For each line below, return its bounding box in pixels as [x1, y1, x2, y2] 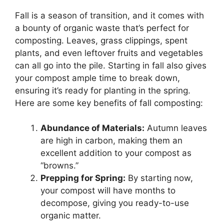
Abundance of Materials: [40, 123, 144, 133]
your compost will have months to [40, 185, 175, 196]
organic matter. [40, 210, 101, 221]
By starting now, [125, 173, 193, 183]
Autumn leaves [144, 123, 207, 133]
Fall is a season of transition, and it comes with [15, 10, 204, 20]
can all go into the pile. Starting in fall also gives [15, 60, 206, 70]
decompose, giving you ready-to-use [40, 198, 189, 208]
